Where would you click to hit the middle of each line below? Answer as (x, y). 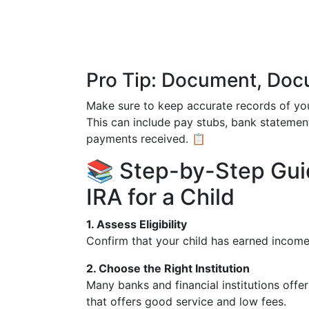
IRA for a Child (160, 197)
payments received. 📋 (146, 139)
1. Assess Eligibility (137, 224)
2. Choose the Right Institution (168, 268)
